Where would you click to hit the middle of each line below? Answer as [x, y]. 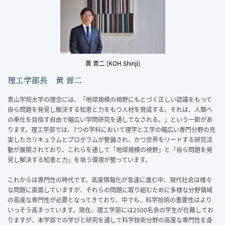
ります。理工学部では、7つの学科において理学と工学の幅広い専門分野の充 [111, 129]
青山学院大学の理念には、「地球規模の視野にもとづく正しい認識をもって [110, 99]
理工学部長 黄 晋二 [45, 80]
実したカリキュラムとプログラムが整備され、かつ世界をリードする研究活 [110, 139]
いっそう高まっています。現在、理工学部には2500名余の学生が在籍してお [110, 210]
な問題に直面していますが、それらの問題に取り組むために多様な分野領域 [110, 190]
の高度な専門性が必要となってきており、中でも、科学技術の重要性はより [110, 200]
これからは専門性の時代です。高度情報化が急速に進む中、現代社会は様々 [110, 180]
